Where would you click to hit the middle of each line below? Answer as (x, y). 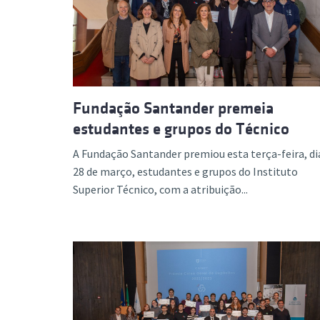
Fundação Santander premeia (173, 108)
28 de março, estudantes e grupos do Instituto (185, 171)
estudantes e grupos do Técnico (181, 129)
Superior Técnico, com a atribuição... (160, 189)
